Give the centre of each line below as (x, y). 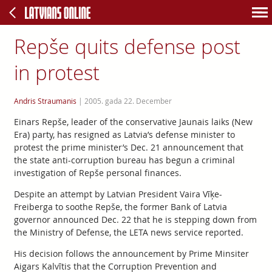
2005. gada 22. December (128, 101)
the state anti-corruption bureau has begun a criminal (124, 160)
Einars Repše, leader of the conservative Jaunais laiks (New (133, 122)
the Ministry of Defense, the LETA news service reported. (128, 232)
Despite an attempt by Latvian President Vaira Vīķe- (118, 194)
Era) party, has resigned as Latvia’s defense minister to (124, 134)
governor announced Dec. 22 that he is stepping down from (135, 219)
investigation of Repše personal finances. (97, 173)
